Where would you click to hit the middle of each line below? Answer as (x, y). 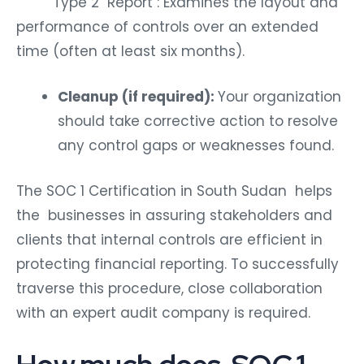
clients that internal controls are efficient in (169, 239)
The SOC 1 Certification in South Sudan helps (174, 191)
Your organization (279, 97)
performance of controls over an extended (167, 27)
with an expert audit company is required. (163, 312)
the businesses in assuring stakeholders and (174, 215)
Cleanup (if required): (138, 97)
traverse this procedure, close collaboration (169, 288)
